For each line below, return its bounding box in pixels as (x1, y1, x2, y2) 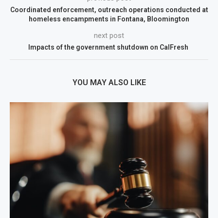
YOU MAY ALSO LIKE (72, 78, 146, 88)
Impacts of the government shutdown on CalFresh (28, 43, 190, 52)
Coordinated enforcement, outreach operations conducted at (10, 6, 208, 14)
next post (94, 31, 124, 40)
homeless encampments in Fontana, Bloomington (29, 15, 189, 23)
